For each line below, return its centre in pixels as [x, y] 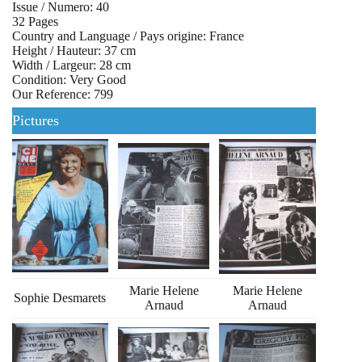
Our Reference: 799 [63, 95]
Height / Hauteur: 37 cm [74, 51]
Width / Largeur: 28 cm [72, 65]
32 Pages [35, 22]
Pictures [36, 121]
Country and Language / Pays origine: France [128, 36]
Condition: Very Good [69, 80]
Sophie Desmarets [60, 298]
